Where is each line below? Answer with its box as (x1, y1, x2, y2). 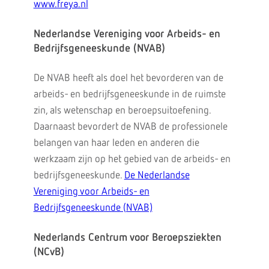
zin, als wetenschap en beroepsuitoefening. (33, 106, 211, 116)
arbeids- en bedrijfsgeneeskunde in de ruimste (33, 89, 226, 100)
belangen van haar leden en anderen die (33, 138, 199, 148)
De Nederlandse (124, 171, 190, 181)
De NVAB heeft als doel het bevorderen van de (33, 73, 223, 83)
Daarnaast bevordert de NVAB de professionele (33, 122, 228, 132)
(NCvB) (33, 247, 64, 258)
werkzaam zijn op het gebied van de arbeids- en (33, 154, 231, 165)
